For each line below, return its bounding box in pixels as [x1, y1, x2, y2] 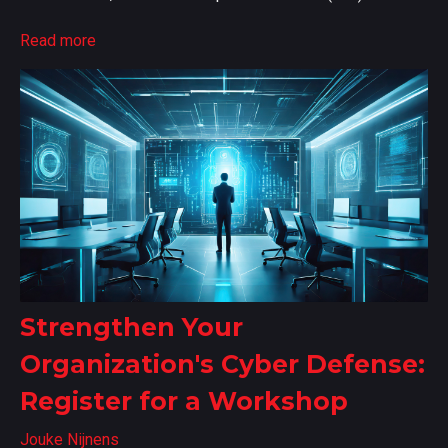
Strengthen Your [20, 311, 243, 342]
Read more [20, 30, 96, 50]
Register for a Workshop [20, 385, 348, 416]
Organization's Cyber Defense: [20, 348, 425, 379]
